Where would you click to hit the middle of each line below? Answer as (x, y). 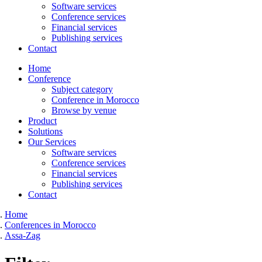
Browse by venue (84, 110)
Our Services (52, 142)
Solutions (45, 131)
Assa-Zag (23, 235)
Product (42, 120)
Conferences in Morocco (50, 225)
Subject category (82, 89)
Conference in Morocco (95, 99)
